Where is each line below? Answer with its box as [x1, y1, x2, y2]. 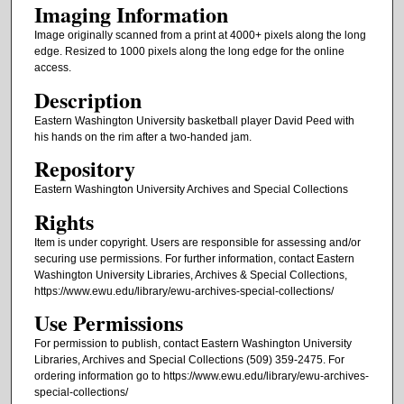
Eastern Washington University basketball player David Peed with [33, 114, 354, 127]
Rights [33, 205, 94, 237]
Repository [33, 152, 135, 185]
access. [33, 61, 71, 75]
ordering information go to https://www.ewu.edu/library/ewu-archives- [33, 370, 369, 383]
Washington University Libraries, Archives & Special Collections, [33, 268, 347, 281]
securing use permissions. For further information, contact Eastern [33, 252, 354, 265]
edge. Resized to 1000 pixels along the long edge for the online [33, 45, 344, 59]
